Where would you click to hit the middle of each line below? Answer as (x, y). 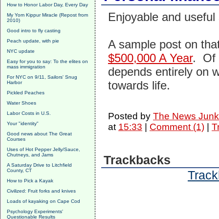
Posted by (130, 116)
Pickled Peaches (26, 93)
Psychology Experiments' (35, 211)
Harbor (14, 82)
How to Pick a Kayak (30, 181)
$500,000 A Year (150, 58)
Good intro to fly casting (34, 31)
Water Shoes (22, 103)
